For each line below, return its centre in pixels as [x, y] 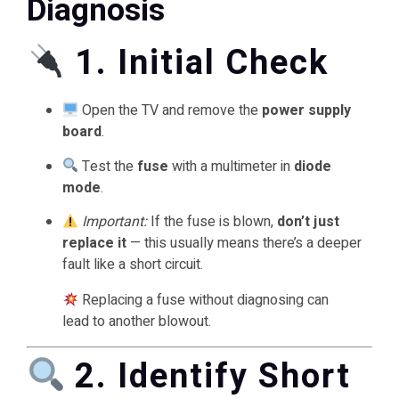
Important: [115, 222]
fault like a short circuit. [133, 265]
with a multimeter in [232, 166]
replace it [94, 244]
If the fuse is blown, [212, 222]
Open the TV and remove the [171, 111]
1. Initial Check [202, 64]
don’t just [309, 222]
